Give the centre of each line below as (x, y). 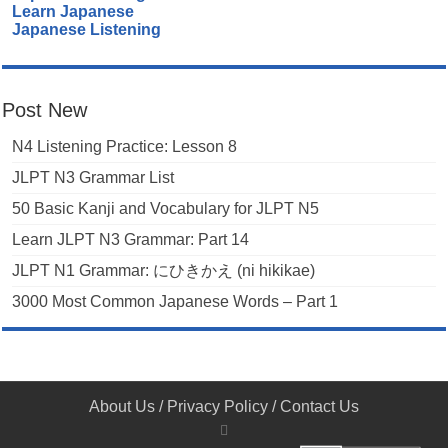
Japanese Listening (87, 30)
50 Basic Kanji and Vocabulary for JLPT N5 (166, 209)
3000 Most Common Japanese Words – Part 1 (175, 302)
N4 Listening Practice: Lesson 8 (125, 147)
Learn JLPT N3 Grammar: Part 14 (131, 240)
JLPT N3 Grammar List (93, 178)
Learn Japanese (73, 12)
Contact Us (319, 407)
